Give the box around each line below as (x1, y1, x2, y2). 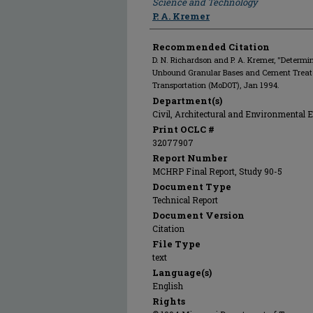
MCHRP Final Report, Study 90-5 (152, 166, 282, 177)
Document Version (152, 209, 245, 221)
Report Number (152, 152, 227, 164)
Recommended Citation (152, 41, 270, 53)
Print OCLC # (152, 123, 214, 136)
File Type (152, 238, 201, 250)
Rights (152, 295, 185, 307)
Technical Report (152, 194, 218, 205)
